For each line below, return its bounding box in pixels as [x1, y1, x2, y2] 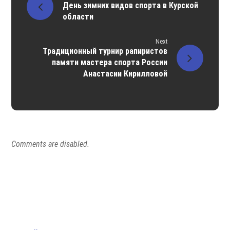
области [63, 12, 94, 22]
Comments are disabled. [11, 139, 90, 149]
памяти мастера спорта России [51, 57, 167, 68]
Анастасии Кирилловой [83, 69, 167, 79]
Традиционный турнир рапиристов [42, 46, 167, 56]
